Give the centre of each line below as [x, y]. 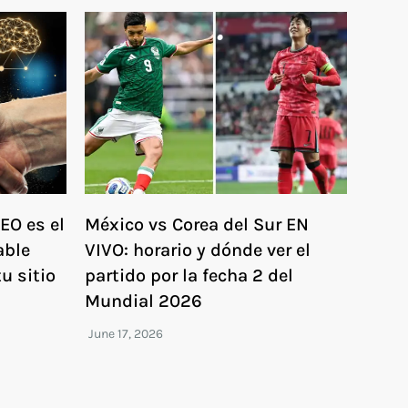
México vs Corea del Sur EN [197, 224]
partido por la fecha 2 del [189, 275]
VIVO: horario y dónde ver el [198, 250]
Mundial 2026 [144, 301]
